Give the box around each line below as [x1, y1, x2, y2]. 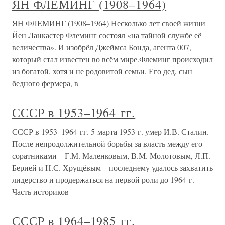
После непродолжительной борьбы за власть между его [12, 138, 202, 149]
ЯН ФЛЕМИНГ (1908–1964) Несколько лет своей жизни [12, 18, 205, 29]
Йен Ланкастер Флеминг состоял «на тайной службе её [12, 30, 201, 41]
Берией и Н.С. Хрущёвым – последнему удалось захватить [12, 162, 213, 173]
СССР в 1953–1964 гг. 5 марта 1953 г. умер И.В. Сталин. [12, 126, 209, 137]
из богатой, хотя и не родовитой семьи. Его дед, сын [12, 66, 192, 77]
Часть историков [12, 186, 69, 197]
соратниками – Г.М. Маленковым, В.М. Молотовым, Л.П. [12, 150, 210, 161]
